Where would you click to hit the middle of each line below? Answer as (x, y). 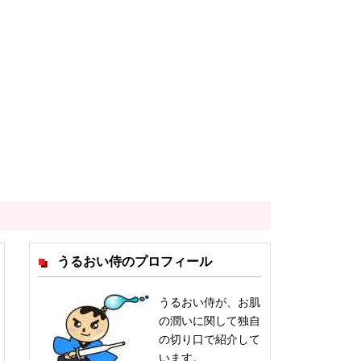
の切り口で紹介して (210, 340)
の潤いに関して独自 (210, 321)
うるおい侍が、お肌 (210, 303)
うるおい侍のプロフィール (133, 262)
